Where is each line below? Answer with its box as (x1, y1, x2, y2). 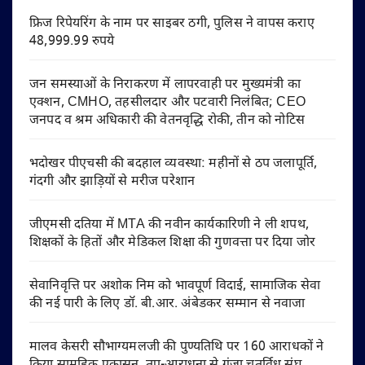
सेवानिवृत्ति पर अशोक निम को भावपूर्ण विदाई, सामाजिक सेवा (29, 278, 321, 296)
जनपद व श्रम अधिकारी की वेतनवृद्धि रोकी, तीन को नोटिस (29, 112, 305, 130)
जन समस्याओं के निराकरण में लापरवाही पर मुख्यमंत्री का (29, 77, 301, 95)
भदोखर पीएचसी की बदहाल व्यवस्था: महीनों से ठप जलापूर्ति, (29, 156, 318, 174)
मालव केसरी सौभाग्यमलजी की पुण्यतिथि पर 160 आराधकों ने (29, 339, 324, 357)
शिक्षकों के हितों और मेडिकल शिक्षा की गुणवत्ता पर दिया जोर (29, 235, 316, 253)
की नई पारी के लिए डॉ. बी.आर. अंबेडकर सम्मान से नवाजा (29, 296, 306, 314)
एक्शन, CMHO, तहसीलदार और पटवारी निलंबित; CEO (29, 95, 306, 112)
